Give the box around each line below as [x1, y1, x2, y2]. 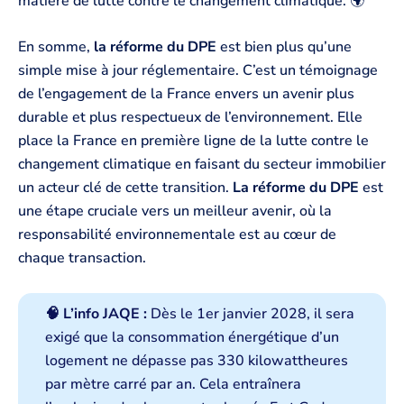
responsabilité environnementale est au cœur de [18, 225, 336, 245]
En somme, [18, 37, 94, 58]
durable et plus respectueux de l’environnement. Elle [18, 107, 363, 128]
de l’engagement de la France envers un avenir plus [18, 84, 354, 105]
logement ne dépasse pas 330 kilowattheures [45, 350, 348, 371]
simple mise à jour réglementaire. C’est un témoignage [18, 60, 378, 81]
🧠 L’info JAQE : [45, 303, 147, 324]
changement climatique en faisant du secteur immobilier [18, 154, 386, 175]
